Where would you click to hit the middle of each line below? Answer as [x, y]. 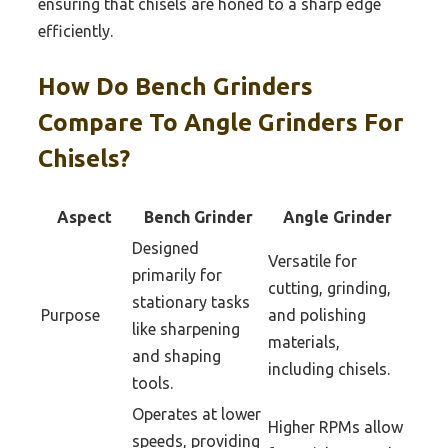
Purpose [70, 314]
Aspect [84, 216]
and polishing [317, 314]
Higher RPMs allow [335, 426]
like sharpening [186, 328]
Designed [165, 247]
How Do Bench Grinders [175, 86]
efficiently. [75, 30]
